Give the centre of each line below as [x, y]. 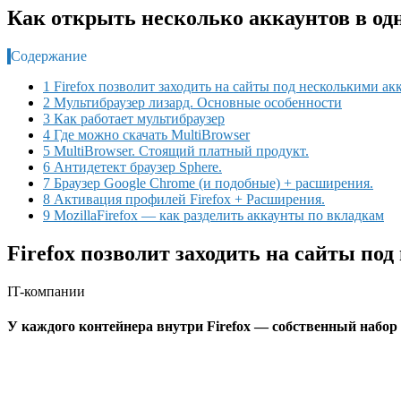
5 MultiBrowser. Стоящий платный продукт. [176, 150]
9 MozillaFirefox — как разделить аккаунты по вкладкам [213, 215]
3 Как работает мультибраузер [134, 118]
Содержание [49, 55]
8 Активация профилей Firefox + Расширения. [184, 199]
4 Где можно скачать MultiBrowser [146, 134]
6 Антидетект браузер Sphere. [132, 166]
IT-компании [46, 291]
